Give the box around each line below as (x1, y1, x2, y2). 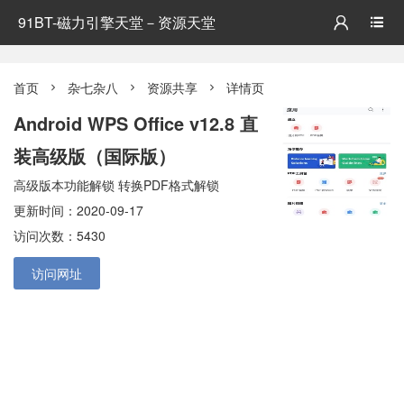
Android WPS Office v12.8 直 (14, 110, 258, 136)
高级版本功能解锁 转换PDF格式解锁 (14, 176, 219, 194)
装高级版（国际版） (14, 142, 176, 169)
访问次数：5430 (14, 226, 106, 244)
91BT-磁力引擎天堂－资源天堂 (18, 12, 216, 32)
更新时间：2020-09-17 (14, 201, 143, 219)
